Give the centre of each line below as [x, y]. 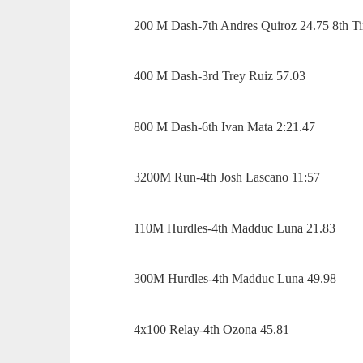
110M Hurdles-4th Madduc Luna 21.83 [237, 228]
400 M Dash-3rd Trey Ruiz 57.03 [222, 76]
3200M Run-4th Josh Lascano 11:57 [229, 177]
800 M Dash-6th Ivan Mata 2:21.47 [226, 126]
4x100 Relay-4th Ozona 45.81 [214, 329]
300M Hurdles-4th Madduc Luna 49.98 [237, 279]
